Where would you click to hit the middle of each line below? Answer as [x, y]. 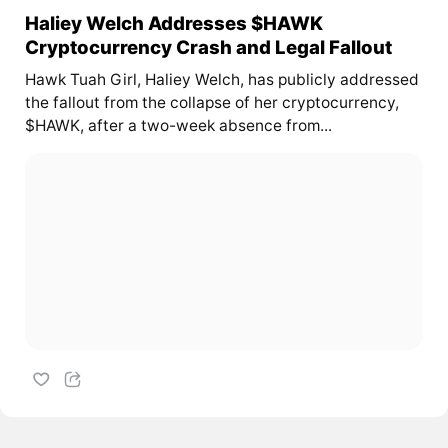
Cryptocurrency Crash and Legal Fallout [208, 47]
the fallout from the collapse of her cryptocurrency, [211, 103]
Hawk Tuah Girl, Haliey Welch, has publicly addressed [221, 80]
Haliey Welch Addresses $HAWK [173, 23]
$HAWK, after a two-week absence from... [178, 126]
